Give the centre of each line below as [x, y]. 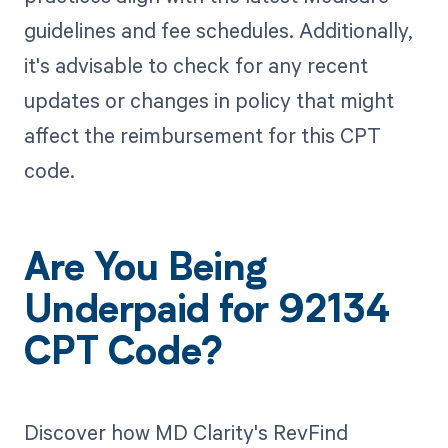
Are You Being [145, 271]
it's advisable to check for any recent [195, 65]
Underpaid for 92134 [206, 313]
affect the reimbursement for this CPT [202, 135]
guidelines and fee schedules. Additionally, [218, 30]
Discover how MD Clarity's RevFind [185, 431]
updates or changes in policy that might [208, 100]
